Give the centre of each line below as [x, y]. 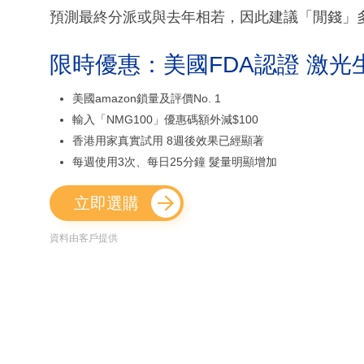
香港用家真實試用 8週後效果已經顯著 [168, 141]
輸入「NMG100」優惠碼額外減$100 [165, 120]
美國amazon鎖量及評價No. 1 [147, 99]
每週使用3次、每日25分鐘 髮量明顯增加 [175, 162]
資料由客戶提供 [84, 238]
